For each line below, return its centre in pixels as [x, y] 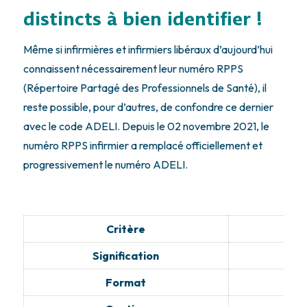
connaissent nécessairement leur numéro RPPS [133, 68]
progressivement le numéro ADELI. [105, 164]
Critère [126, 229]
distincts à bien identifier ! [143, 19]
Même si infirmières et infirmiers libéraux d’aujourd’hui [148, 49]
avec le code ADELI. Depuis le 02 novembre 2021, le [146, 126]
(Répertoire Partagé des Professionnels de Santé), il [145, 87]
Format [126, 282]
